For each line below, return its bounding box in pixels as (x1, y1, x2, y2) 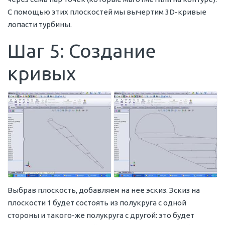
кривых (8, 62, 76, 84)
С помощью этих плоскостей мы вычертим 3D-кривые (8, 7, 206, 16)
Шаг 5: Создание (8, 40, 156, 61)
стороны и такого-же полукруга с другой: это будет (8, 211, 194, 220)
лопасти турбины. (8, 20, 72, 29)
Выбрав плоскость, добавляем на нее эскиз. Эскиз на (8, 186, 200, 195)
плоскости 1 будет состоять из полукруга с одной (8, 198, 186, 207)
